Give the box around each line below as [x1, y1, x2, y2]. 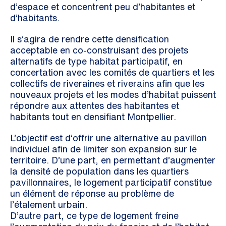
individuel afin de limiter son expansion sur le [10, 144, 197, 153]
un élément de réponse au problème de [10, 189, 174, 198]
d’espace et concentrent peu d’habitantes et [10, 2, 195, 11]
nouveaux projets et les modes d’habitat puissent [10, 90, 216, 99]
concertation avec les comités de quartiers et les [10, 68, 214, 77]
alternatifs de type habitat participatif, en [10, 56, 183, 66]
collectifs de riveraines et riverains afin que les [10, 79, 204, 88]
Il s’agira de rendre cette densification [10, 34, 169, 43]
